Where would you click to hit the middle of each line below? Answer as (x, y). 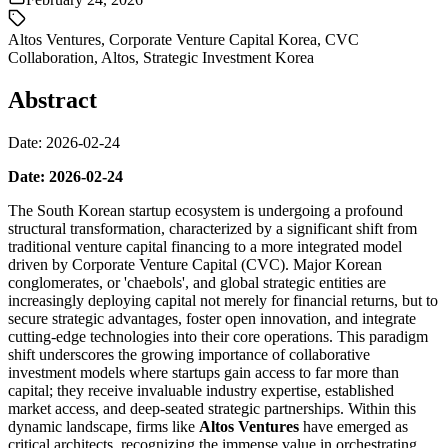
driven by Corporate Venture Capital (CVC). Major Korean (195, 264)
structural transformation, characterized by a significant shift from (212, 228)
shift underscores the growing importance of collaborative (189, 354)
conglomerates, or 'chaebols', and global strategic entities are (197, 282)
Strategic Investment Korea (228, 57)
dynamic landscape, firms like (103, 426)
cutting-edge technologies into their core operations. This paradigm (218, 336)
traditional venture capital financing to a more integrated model (205, 246)
